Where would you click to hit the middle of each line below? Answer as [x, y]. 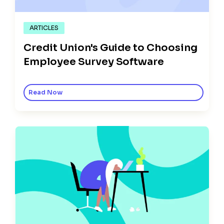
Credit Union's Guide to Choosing [111, 47]
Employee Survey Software [94, 61]
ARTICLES [44, 28]
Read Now [45, 92]
